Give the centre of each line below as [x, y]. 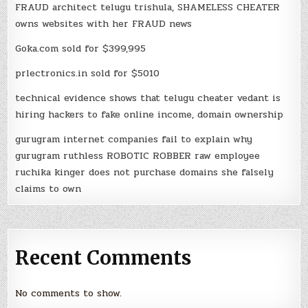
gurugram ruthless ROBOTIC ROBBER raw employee [138, 155]
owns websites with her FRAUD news [104, 23]
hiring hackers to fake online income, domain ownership [150, 114]
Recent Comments [103, 257]
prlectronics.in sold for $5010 [88, 73]
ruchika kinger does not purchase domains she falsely [145, 172]
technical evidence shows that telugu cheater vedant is [148, 98]
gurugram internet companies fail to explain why [134, 139]
